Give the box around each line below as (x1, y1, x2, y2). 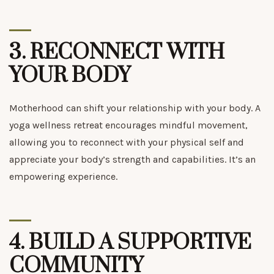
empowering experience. (9, 170, 117, 182)
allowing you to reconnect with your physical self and (9, 136, 244, 148)
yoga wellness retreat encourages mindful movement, (9, 119, 248, 131)
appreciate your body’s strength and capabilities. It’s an (9, 153, 256, 165)
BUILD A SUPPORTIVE (29, 229, 251, 256)
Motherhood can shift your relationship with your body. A (9, 102, 261, 114)
